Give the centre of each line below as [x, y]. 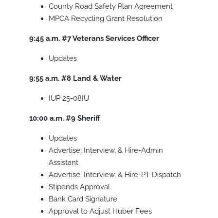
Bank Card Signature [83, 199]
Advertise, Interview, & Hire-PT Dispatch [115, 175]
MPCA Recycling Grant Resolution [106, 19]
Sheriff [89, 118]
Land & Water [97, 79]
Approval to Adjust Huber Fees [100, 211]
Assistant [64, 163]
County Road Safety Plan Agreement [111, 7]
